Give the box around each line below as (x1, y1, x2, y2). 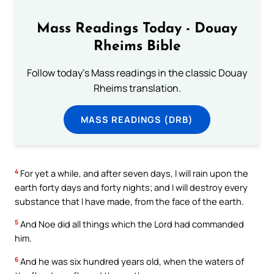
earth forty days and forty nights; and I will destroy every (15, 180, 248, 193)
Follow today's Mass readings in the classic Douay (27, 66, 247, 80)
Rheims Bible (93, 40, 181, 54)
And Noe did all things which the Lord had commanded (18, 218, 244, 231)
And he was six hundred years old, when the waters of (18, 254, 244, 267)
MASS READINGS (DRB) (81, 113, 193, 126)
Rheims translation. (93, 81, 181, 95)
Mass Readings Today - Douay (37, 22, 237, 37)
